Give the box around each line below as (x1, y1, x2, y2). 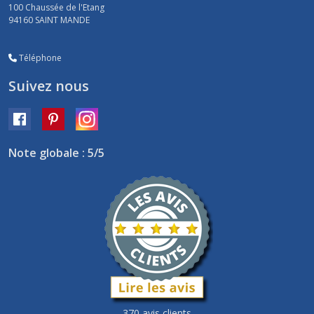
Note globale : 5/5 (8, 145, 104, 161)
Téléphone (17, 52, 62, 64)
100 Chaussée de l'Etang (8, 1, 104, 14)
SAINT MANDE (35, 14, 90, 27)
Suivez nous (8, 76, 89, 96)
